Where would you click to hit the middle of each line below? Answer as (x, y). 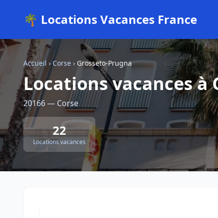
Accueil (35, 63)
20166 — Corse (51, 103)
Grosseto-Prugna (104, 63)
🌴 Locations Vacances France (110, 19)
